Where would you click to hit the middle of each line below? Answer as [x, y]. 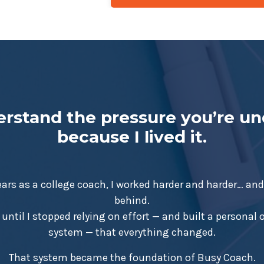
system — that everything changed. [132, 232]
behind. [132, 201]
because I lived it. [132, 137]
